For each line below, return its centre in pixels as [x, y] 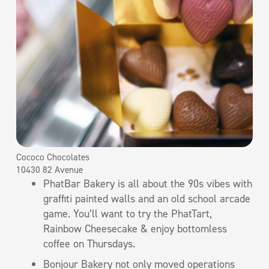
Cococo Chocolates [53, 157]
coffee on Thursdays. [89, 243]
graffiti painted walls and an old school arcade [147, 198]
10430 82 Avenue [50, 170]
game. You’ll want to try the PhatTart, [128, 213]
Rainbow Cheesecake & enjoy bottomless [135, 228]
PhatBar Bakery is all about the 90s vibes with [148, 183]
